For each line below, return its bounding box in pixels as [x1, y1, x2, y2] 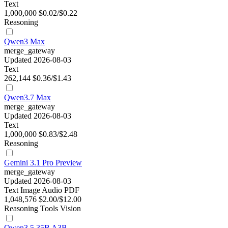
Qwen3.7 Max [4, 93, 51, 102]
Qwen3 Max [4, 37, 45, 46]
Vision [60, 204, 81, 213]
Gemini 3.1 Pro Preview [4, 158, 82, 167]
